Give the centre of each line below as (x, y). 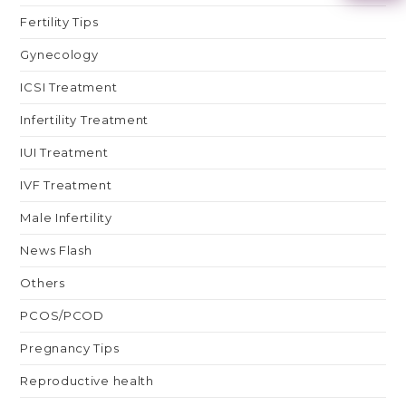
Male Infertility (66, 218)
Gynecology (59, 55)
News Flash (56, 251)
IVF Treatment (66, 185)
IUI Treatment (64, 153)
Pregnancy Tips (70, 348)
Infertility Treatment (85, 120)
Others (43, 283)
